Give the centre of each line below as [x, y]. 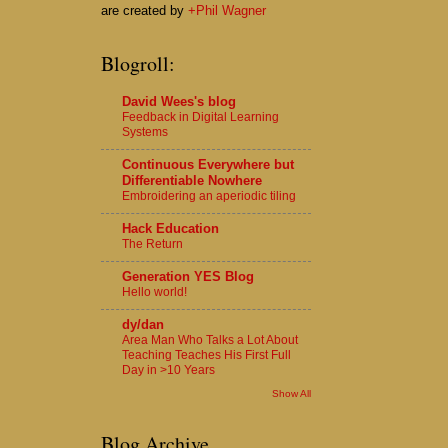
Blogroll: [138, 64]
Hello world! [154, 291]
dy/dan [143, 324]
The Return [152, 243]
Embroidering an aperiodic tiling [209, 195]
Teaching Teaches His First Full [206, 354]
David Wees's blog [179, 101]
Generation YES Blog [188, 276]
